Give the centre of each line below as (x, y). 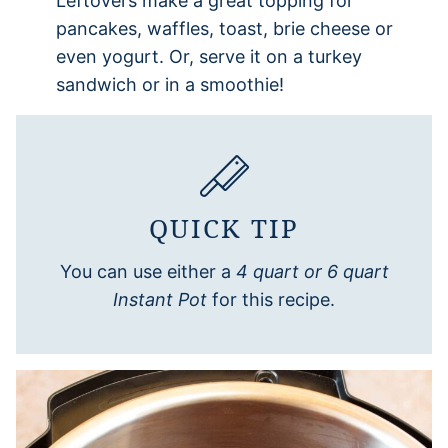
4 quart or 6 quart (312, 271)
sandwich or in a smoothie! (170, 84)
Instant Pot (162, 299)
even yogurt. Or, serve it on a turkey (209, 56)
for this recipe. (273, 299)
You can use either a (147, 271)
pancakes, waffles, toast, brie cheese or (224, 28)
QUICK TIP (224, 227)
